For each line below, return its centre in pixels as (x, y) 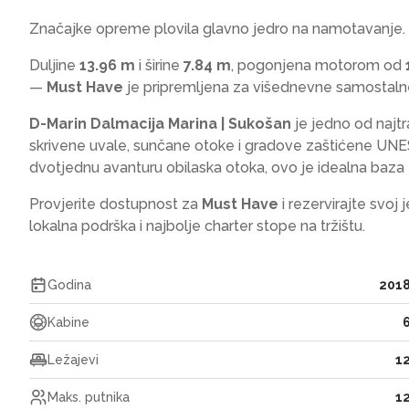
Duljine (54, 65)
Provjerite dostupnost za (115, 204)
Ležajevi (73, 360)
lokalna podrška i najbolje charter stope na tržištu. (197, 226)
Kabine (68, 322)
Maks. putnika (89, 397)
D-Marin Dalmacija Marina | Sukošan (160, 124)
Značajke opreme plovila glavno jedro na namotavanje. (217, 29)
